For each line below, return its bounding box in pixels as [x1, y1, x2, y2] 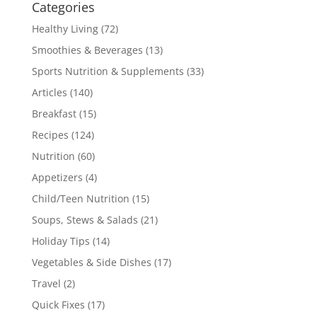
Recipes [31, 128, 69, 142]
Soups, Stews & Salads [31, 213, 138, 227]
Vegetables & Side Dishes [31, 255, 151, 270]
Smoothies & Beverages [31, 43, 143, 57]
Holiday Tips [31, 234, 90, 248]
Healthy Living [31, 22, 98, 36]
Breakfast [31, 107, 76, 121]
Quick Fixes [31, 298, 85, 312]
